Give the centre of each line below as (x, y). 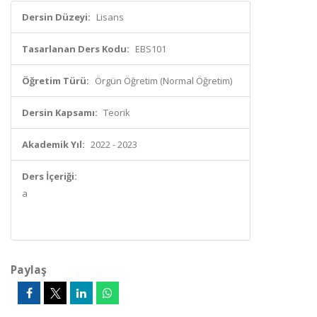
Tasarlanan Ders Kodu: (76, 49)
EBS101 (151, 49)
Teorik (117, 113)
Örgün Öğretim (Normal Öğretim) (163, 81)
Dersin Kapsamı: (60, 113)
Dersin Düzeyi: (56, 17)
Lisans (110, 17)
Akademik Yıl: (53, 144)
